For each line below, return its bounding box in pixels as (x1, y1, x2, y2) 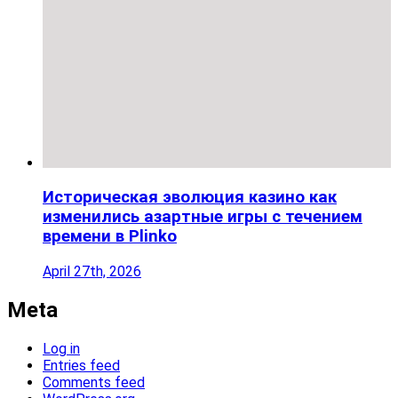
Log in (43, 339, 80, 357)
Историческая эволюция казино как (43, 187, 337, 208)
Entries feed (43, 356, 120, 374)
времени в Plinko (43, 227, 177, 247)
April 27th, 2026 (43, 263, 141, 281)
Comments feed (43, 373, 145, 391)
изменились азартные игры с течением (43, 207, 362, 227)
